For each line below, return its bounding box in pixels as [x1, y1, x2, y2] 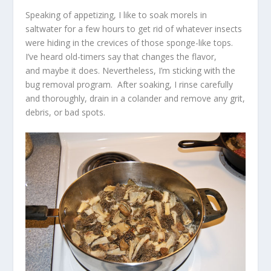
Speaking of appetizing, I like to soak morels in [25, 9, 207, 21]
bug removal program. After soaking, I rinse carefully [25, 79, 233, 91]
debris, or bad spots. [25, 106, 106, 119]
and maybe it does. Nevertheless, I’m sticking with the [25, 65, 236, 77]
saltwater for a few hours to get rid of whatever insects [25, 23, 243, 35]
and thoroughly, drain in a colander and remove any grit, [25, 93, 246, 105]
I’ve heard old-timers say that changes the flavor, [25, 51, 217, 63]
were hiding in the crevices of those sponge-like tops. [25, 37, 236, 49]
